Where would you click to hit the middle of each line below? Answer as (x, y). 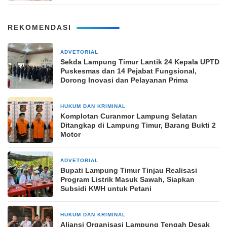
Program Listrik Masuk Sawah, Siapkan (127, 180)
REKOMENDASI (40, 28)
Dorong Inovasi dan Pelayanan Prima (124, 80)
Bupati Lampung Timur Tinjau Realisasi (129, 171)
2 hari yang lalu (152, 215)
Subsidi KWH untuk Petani (106, 189)
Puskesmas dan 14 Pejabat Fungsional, (128, 71)
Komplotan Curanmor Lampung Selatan (129, 116)
